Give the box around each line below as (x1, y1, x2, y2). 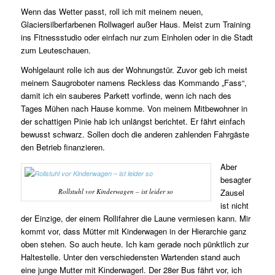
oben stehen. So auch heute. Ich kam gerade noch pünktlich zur (20, 238, 249, 250)
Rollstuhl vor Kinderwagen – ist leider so (58, 187, 174, 196)
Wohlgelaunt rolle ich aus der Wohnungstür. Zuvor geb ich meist (20, 64, 247, 76)
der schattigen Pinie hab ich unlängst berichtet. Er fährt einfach (20, 115, 245, 128)
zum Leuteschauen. (20, 44, 91, 56)
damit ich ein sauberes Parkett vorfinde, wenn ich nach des (20, 90, 231, 102)
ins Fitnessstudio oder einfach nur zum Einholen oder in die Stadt (20, 31, 253, 44)
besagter (220, 174, 251, 186)
